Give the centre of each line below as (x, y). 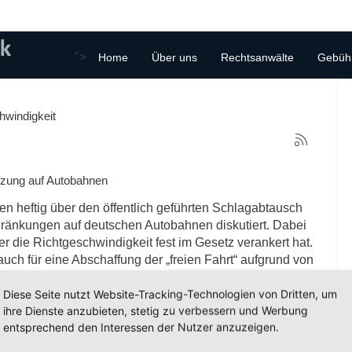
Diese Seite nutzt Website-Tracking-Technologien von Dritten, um (170, 294)
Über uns (174, 57)
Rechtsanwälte (257, 57)
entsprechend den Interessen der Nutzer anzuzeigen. (141, 327)
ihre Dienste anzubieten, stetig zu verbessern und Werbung (156, 310)
